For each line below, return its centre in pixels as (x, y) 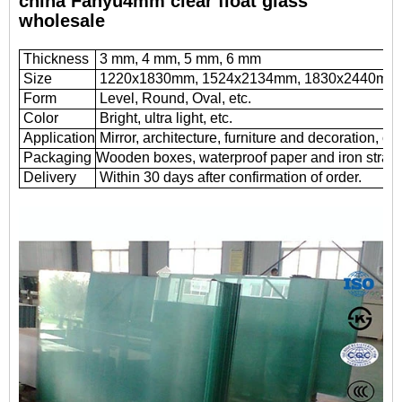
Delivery (48, 177)
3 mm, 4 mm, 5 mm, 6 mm (179, 59)
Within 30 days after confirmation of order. (229, 177)
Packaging (56, 157)
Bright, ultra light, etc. (164, 118)
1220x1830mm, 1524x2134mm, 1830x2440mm (248, 79)
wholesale (62, 21)
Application (57, 138)
